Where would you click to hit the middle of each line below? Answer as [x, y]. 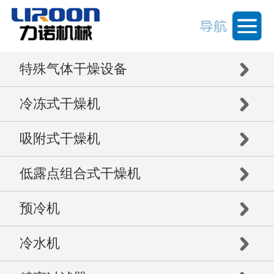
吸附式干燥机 [60, 139]
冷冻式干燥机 [60, 104]
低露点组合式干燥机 [80, 174]
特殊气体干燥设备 [73, 69]
